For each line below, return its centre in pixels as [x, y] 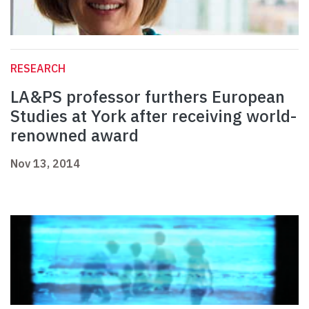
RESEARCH [38, 69]
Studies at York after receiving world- [153, 116]
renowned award [74, 136]
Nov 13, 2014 [45, 164]
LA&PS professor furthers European [148, 97]
